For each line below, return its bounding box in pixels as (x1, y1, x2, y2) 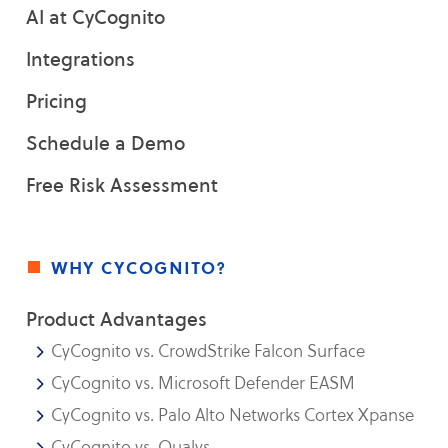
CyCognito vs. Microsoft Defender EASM (51, 371, 356, 395)
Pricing (26, 88, 88, 114)
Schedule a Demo (26, 130, 186, 156)
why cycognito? (51, 253, 227, 281)
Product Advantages (26, 306, 208, 332)
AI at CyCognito (26, 4, 166, 30)
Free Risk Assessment (26, 172, 219, 198)
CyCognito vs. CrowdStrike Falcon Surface (51, 339, 366, 363)
